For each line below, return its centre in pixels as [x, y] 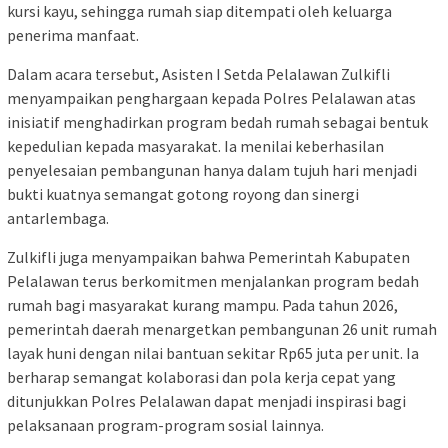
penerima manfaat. [73, 34]
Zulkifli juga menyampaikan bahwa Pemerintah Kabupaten [208, 256]
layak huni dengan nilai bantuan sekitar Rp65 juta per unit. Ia [213, 352]
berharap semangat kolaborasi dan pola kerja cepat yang [201, 376]
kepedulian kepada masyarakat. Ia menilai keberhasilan [195, 145]
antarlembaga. [58, 217]
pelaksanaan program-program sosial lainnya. [165, 424]
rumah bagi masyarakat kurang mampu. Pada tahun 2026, [202, 304]
